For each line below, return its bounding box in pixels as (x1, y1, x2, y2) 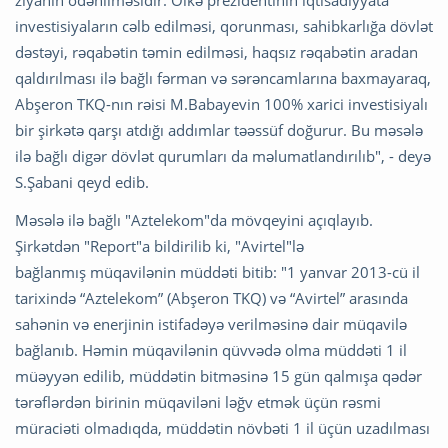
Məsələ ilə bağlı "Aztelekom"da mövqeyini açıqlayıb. (15, 210, 373, 231)
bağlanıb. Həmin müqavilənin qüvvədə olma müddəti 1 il (15, 340, 407, 361)
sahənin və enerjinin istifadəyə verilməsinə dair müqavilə (15, 314, 407, 335)
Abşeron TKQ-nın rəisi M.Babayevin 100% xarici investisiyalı (15, 94, 428, 115)
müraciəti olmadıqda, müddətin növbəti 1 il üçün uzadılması (15, 418, 430, 439)
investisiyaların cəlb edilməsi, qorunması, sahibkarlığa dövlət (15, 16, 433, 37)
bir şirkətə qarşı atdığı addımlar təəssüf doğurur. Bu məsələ (15, 120, 423, 141)
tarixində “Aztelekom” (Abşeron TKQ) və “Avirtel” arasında (15, 288, 408, 309)
